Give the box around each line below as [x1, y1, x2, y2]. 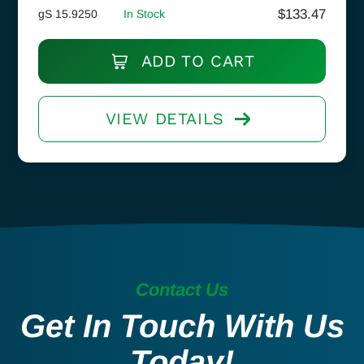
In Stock [123, 6, 165, 20]
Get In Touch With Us [19, 307, 344, 344]
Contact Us [136, 279, 228, 300]
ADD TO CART [136, 50, 255, 71]
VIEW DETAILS [105, 108, 224, 128]
